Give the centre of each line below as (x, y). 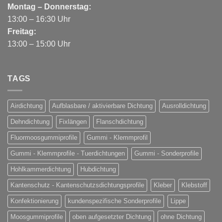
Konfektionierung (34, 201)
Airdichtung (27, 106)
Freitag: (22, 31)
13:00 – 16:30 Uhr (39, 19)
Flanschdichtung (120, 122)
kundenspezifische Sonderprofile (114, 201)
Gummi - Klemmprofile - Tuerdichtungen (68, 154)
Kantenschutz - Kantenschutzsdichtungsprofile (77, 185)
